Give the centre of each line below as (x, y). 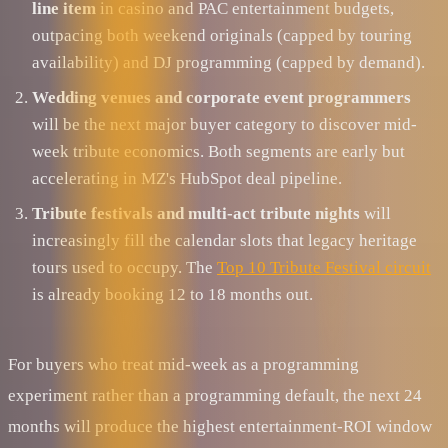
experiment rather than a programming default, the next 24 (215, 395)
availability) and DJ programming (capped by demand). (228, 62)
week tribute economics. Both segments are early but (218, 151)
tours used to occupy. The (124, 267)
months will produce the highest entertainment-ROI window (220, 426)
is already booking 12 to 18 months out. (172, 294)
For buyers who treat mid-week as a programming (183, 364)
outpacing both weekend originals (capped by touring (222, 35)
